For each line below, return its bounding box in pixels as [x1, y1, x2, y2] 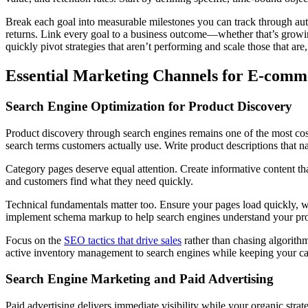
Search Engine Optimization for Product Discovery [5, 98, 292, 113]
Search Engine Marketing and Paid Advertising [5, 272, 274, 287]
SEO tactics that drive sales [64, 234, 181, 246]
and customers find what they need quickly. [5, 175, 193, 187]
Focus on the [5, 234, 64, 246]
